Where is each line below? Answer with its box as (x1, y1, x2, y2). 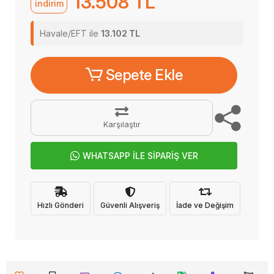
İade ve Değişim (176, 200, 234, 210)
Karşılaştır (103, 119, 141, 129)
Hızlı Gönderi (37, 200, 84, 210)
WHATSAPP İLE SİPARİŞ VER (82, 150, 198, 161)
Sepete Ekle (105, 66, 183, 84)
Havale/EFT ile (40, 28, 101, 39)
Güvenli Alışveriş (100, 200, 160, 210)
